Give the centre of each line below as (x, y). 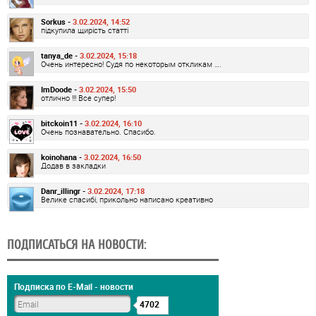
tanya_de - (60, 56)
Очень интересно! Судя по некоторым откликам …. (131, 64)
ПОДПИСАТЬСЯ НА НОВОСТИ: (77, 245)
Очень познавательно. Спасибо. (98, 132)
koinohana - (62, 157)
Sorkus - (57, 22)
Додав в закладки (73, 166)
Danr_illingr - (64, 191)
